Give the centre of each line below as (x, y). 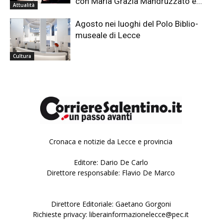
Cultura (22, 56)
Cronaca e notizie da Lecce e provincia (111, 142)
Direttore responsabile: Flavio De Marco (111, 173)
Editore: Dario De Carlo (111, 163)
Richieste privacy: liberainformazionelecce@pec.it (111, 215)
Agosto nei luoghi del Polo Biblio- (137, 24)
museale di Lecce (108, 35)
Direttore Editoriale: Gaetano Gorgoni (111, 204)
